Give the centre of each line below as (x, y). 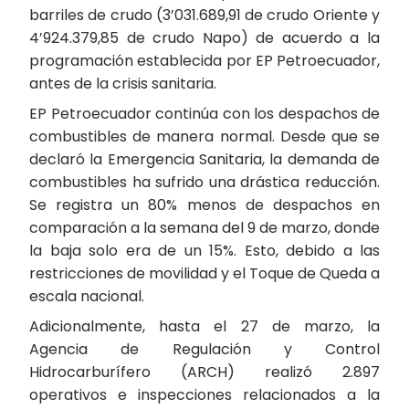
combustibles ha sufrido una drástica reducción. (204, 182)
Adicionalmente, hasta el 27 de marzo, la (204, 326)
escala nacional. (87, 296)
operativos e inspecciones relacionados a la (204, 395)
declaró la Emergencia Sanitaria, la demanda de (204, 159)
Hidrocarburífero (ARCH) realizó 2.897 (204, 372)
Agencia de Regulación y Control (204, 349)
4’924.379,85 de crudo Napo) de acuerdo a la (204, 38)
